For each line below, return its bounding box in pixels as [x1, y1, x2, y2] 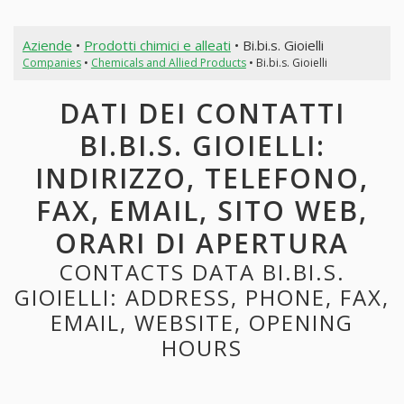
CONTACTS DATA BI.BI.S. [59, 257, 345, 288]
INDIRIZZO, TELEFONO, [35, 160, 369, 197]
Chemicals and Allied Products [90, 54, 246, 70]
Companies [22, 54, 81, 70]
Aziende [22, 35, 72, 54]
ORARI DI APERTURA [55, 225, 349, 262]
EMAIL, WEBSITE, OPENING [50, 308, 353, 338]
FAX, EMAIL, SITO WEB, [36, 192, 368, 230]
